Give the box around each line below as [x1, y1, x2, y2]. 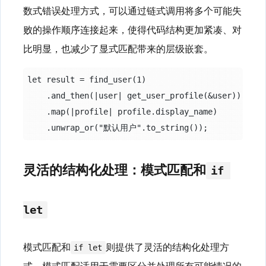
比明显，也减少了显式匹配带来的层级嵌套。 [23, 42, 213, 56]
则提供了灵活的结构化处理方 [105, 239, 229, 254]
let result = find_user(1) [27, 75, 146, 85]
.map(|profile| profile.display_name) [27, 107, 217, 117]
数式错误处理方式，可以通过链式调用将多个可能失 [23, 4, 242, 18]
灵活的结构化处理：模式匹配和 [23, 159, 206, 179]
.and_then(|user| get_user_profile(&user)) [27, 91, 241, 101]
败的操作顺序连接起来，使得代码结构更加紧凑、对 [23, 23, 242, 37]
